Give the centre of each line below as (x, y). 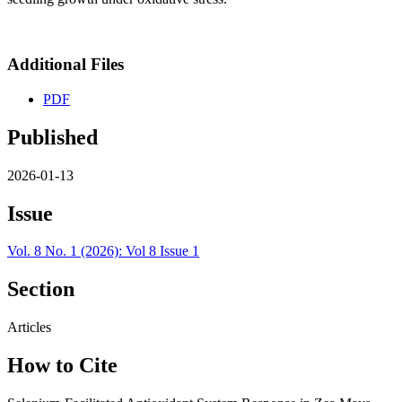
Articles (29, 328)
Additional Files (66, 65)
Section (41, 289)
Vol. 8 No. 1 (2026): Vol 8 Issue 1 (103, 251)
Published (52, 137)
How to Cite (62, 366)
